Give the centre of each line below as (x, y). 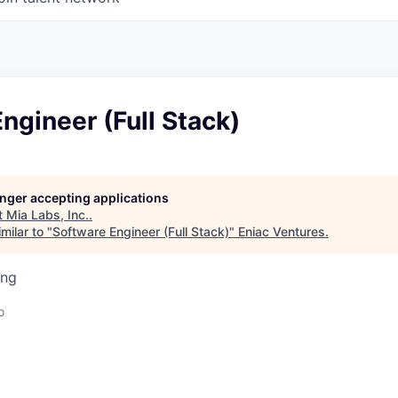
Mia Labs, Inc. (48, 215)
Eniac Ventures (282, 232)
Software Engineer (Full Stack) (141, 232)
